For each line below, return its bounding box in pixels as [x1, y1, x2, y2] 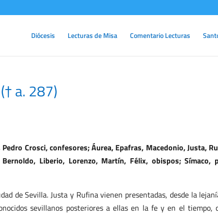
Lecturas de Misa [68, 30, 117, 40]
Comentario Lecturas [130, 30, 190, 40]
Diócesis [31, 30, 55, 40]
